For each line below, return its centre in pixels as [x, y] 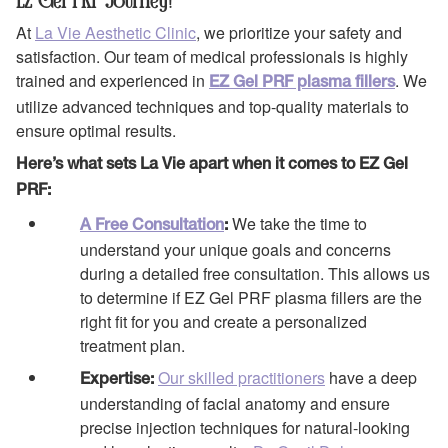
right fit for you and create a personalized [223, 321]
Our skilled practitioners [241, 378]
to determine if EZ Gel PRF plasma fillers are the [251, 297]
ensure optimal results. [96, 131]
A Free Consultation [152, 225]
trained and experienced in [112, 81]
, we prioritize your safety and [299, 33]
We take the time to [297, 223]
